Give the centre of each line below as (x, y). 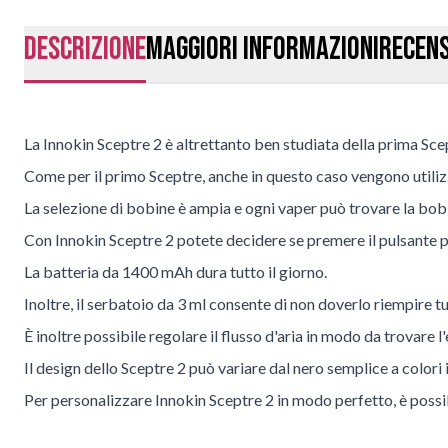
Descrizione (85, 50)
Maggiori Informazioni (262, 50)
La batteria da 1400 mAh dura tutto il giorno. (175, 272)
